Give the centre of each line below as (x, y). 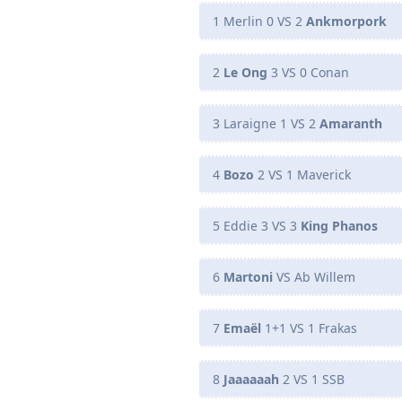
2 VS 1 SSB (314, 379)
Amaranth (351, 123)
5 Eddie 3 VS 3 (257, 225)
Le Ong (247, 72)
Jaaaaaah (253, 379)
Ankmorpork (346, 21)
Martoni (248, 276)
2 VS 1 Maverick (302, 174)
